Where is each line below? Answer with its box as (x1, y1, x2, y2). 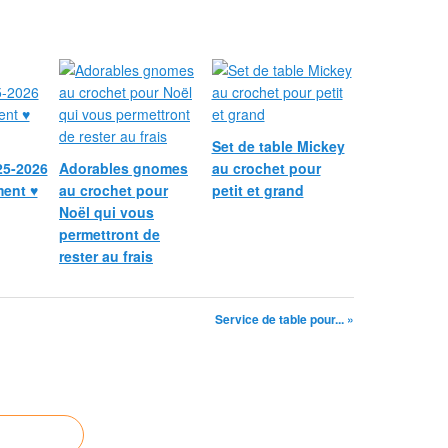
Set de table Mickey (211, 136, 345, 156)
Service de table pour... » (215, 310, 354, 328)
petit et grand (211, 180, 304, 200)
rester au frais (59, 246, 153, 266)
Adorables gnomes (59, 158, 188, 178)
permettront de (59, 224, 160, 244)
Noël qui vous (59, 202, 154, 222)
